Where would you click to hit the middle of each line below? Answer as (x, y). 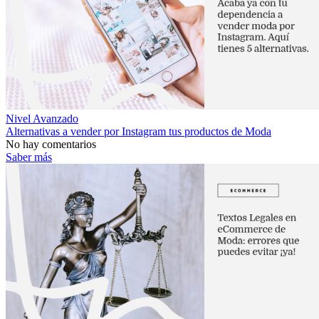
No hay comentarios (51, 144)
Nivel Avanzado (42, 118)
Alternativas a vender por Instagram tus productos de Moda (138, 131)
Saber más (29, 157)
